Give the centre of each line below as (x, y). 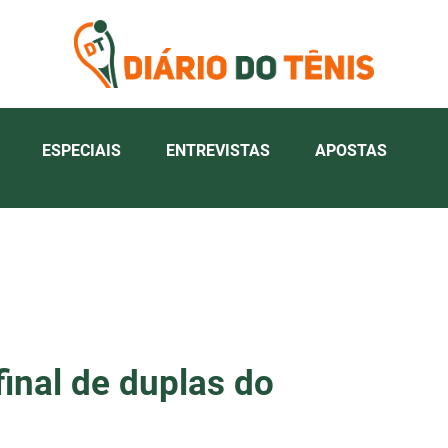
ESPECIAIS (81, 150)
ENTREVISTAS (218, 150)
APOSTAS (351, 150)
